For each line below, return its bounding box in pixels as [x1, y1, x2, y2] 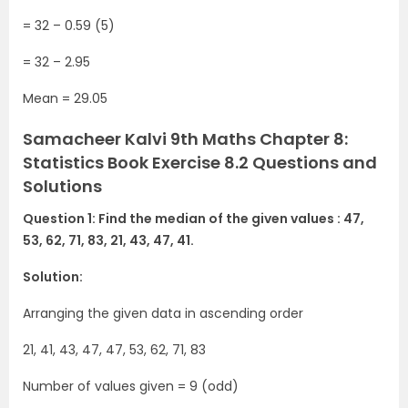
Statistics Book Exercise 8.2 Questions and [23, 151, 377, 175]
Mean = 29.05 [23, 89, 107, 108]
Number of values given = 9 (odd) [23, 377, 239, 396]
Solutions [23, 175, 102, 199]
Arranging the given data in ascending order [23, 304, 303, 323]
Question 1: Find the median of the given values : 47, [23, 209, 364, 229]
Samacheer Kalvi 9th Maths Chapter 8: [23, 127, 348, 151]
